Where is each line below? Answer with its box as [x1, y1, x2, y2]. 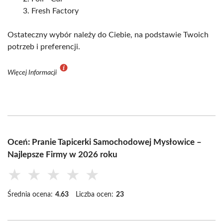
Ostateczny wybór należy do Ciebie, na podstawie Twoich [7, 30, 209, 39]
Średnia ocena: [7, 191, 53, 198]
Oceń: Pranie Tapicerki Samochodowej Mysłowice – [7, 137, 202, 146]
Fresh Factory [31, 6, 79, 15]
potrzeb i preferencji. [7, 42, 80, 51]
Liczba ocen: [76, 191, 113, 198]
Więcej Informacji [7, 69, 58, 76]
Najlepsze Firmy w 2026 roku [7, 150, 117, 159]
